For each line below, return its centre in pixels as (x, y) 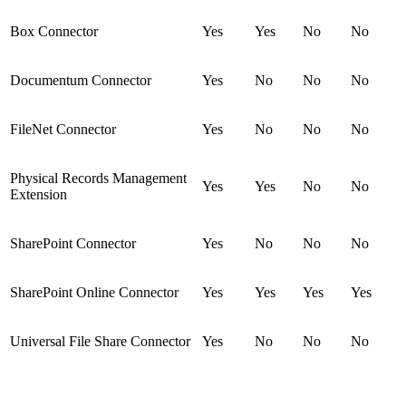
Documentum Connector (81, 80)
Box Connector (54, 31)
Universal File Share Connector (100, 341)
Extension (39, 194)
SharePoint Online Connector (94, 292)
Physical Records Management (98, 178)
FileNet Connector (63, 129)
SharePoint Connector (73, 243)
